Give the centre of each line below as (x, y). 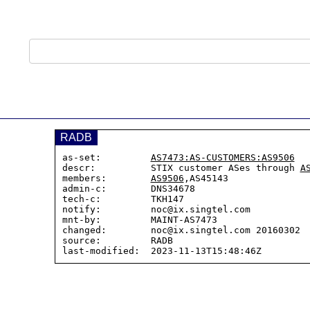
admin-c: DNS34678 (128, 189)
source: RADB (117, 240)
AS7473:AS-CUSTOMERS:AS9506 (222, 157)
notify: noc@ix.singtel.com (156, 209)
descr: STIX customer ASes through (181, 168)
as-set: (106, 157)
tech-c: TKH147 (123, 199)
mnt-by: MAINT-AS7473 (139, 220)
